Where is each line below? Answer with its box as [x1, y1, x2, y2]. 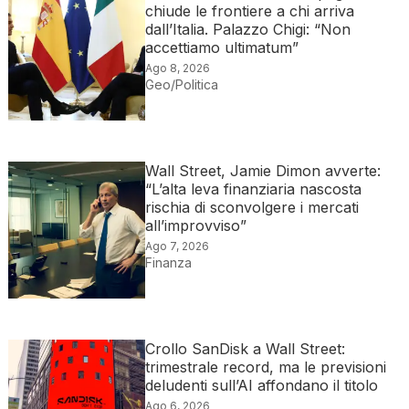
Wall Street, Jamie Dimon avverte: [144, 162, 381, 181]
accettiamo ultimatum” [144, 38, 299, 58]
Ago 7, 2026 [144, 239, 209, 254]
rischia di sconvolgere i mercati [144, 198, 359, 217]
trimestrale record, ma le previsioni [144, 358, 386, 377]
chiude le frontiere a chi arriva [144, 2, 354, 21]
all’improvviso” [144, 216, 246, 236]
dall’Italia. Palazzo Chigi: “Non [144, 20, 351, 39]
